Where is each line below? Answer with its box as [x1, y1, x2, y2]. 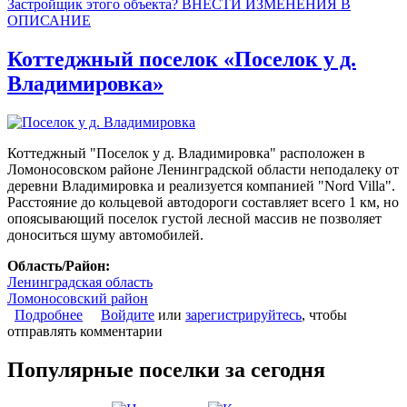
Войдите [101, 306, 154, 323]
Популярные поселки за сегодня [7, 357, 325, 382]
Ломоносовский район [7, 290, 148, 306]
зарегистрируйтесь [185, 306, 302, 323]
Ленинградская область [7, 273, 153, 290]
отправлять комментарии [7, 323, 163, 339]
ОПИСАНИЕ [7, 12, 91, 28]
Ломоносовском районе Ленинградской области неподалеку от [7, 161, 399, 177]
